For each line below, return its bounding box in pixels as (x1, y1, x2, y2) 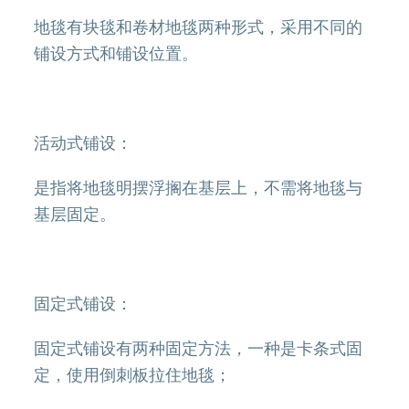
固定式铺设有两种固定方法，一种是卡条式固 (34, 337, 363, 359)
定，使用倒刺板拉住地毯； (34, 363, 232, 385)
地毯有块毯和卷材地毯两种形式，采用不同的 (34, 16, 363, 37)
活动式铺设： (34, 131, 133, 153)
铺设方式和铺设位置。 (34, 42, 199, 64)
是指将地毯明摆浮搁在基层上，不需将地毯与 (34, 176, 363, 198)
